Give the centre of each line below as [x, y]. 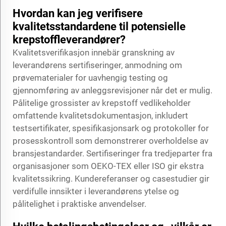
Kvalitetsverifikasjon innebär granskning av [94, 52]
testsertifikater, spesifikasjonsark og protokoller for [111, 128]
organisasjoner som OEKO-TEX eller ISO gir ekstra [108, 166]
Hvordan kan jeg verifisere [78, 13]
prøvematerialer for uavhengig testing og [90, 77]
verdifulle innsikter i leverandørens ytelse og [96, 191]
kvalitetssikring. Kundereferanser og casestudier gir [111, 178]
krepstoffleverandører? [69, 39]
